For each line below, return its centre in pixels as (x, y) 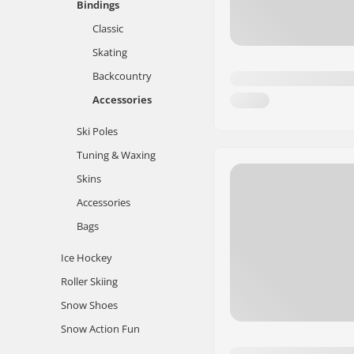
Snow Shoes (89, 305)
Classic (108, 28)
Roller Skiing (89, 281)
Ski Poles (97, 131)
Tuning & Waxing (116, 155)
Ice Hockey (87, 258)
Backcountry (122, 76)
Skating (110, 52)
